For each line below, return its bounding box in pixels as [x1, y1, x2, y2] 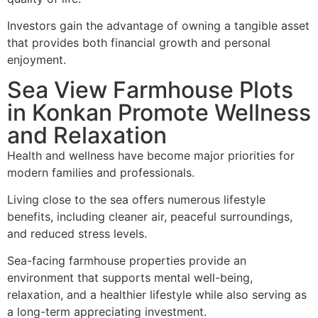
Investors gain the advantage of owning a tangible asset [7, 18, 309, 33]
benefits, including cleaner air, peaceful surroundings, [7, 209, 292, 224]
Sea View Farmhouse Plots [7, 75, 293, 104]
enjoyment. [7, 53, 66, 67]
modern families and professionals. [7, 165, 194, 180]
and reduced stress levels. [7, 226, 147, 241]
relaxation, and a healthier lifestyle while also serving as [7, 287, 307, 302]
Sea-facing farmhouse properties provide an [7, 253, 246, 268]
